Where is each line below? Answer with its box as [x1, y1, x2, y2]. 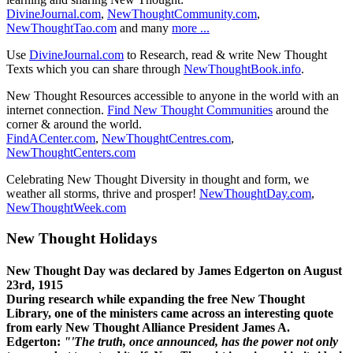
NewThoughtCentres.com [102, 132, 231, 146]
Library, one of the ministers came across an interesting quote [6, 307, 333, 321]
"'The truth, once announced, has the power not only [64, 335, 338, 349]
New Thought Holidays [6, 230, 157, 247]
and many [117, 21, 172, 35]
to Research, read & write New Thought [124, 48, 327, 62]
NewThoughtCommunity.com [107, 7, 257, 21]
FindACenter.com [6, 132, 95, 146]
